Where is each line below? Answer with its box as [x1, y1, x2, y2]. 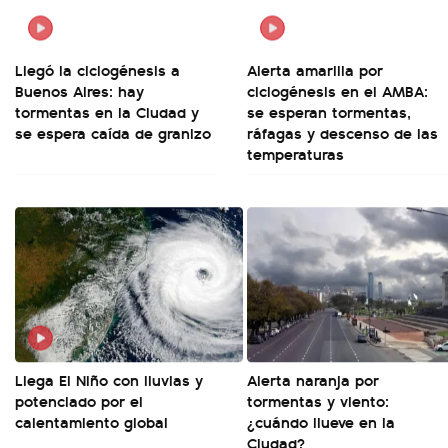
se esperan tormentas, [247, 100, 411, 123]
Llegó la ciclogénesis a [15, 58, 180, 81]
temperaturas [247, 142, 344, 165]
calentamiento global [15, 410, 168, 433]
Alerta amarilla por [247, 58, 383, 81]
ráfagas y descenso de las [247, 121, 438, 144]
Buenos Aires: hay [15, 79, 144, 102]
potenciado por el [15, 389, 143, 412]
